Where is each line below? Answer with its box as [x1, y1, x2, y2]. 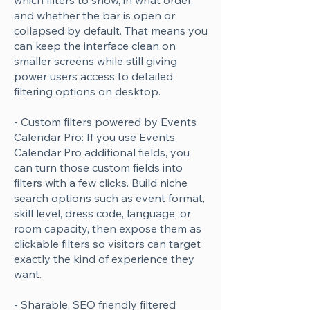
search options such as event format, [14, 191, 205, 205]
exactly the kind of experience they [14, 252, 194, 266]
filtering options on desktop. [14, 84, 161, 98]
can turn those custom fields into [14, 161, 183, 174]
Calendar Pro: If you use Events [14, 130, 175, 144]
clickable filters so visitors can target [14, 237, 201, 250]
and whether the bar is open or [14, 8, 175, 22]
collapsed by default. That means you [14, 24, 208, 37]
